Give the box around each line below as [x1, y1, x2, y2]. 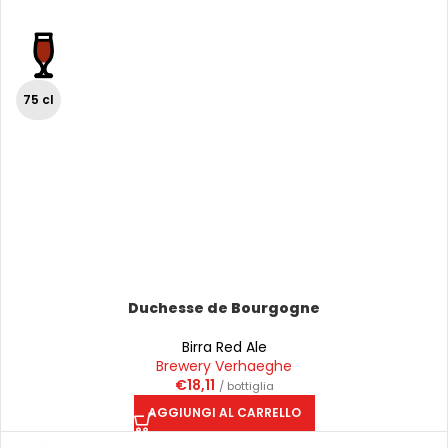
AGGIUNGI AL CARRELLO [147, 404, 301, 421]
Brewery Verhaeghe [156, 356, 292, 376]
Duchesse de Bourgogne [128, 298, 320, 318]
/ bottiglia [218, 378, 274, 394]
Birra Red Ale [181, 337, 267, 357]
